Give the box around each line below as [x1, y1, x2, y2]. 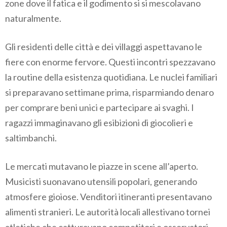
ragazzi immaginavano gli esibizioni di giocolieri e [5, 117, 193, 129]
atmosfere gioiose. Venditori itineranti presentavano [5, 191, 212, 203]
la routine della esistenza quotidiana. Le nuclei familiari [5, 71, 217, 83]
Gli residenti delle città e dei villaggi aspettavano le [5, 41, 202, 53]
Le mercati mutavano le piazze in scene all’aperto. [5, 161, 198, 172]
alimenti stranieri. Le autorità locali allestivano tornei [5, 206, 210, 218]
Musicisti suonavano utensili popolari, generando [5, 176, 197, 187]
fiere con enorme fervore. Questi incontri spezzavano [5, 56, 215, 68]
